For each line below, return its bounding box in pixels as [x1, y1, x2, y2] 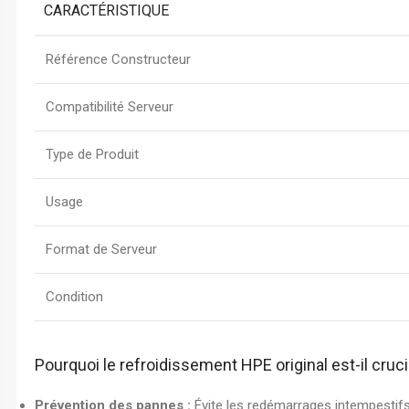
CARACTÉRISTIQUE [44, 2, 169, 19]
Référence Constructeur [46, 51, 191, 68]
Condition [46, 288, 103, 305]
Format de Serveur [46, 241, 157, 257]
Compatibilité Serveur [46, 99, 173, 115]
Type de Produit [46, 146, 139, 163]
